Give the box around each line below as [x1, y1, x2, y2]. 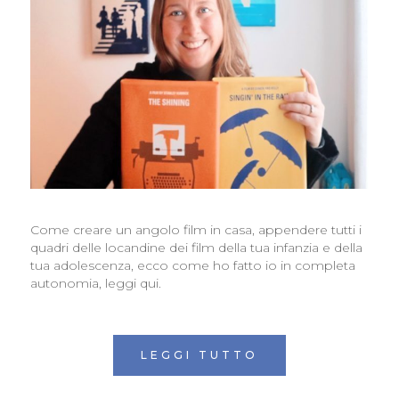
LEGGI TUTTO [141, 348, 258, 362]
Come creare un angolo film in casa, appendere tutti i [29, 221, 362, 238]
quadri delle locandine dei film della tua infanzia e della [29, 239, 362, 256]
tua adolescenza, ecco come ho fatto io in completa [29, 256, 355, 273]
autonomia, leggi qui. [29, 274, 161, 291]
